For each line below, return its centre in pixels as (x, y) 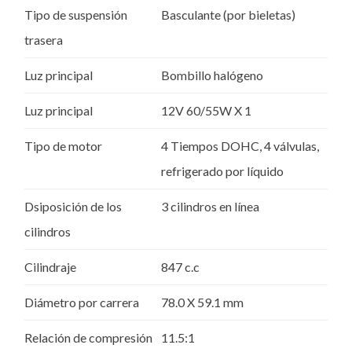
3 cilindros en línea (210, 207)
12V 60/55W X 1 (206, 111)
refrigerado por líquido (222, 171)
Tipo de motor (63, 146)
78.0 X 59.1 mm (202, 302)
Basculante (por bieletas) (228, 15)
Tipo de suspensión (76, 15)
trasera (44, 40)
